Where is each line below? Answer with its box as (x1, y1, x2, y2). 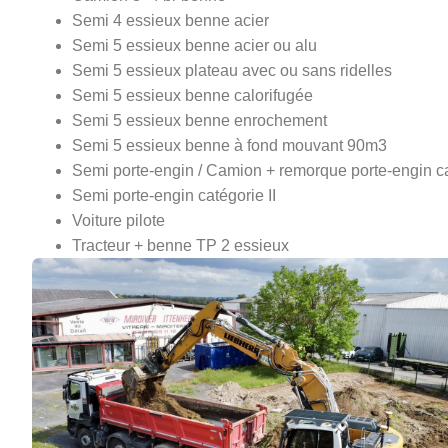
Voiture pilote (72, 212, 165, 230)
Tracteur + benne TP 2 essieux (72, 237, 289, 255)
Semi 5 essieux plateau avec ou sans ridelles (72, 62, 392, 80)
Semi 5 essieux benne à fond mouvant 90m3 (72, 137, 387, 155)
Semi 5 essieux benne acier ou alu (72, 37, 317, 55)
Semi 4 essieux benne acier (72, 12, 269, 30)
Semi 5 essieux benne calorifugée (72, 87, 313, 105)
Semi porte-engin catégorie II (72, 187, 276, 205)
